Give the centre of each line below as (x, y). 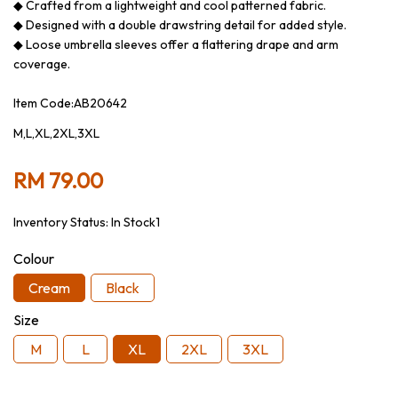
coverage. (42, 64)
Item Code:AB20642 (70, 103)
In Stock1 (135, 222)
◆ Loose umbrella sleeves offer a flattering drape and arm (176, 44)
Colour (34, 259)
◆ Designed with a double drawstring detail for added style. (180, 25)
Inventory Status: (62, 222)
